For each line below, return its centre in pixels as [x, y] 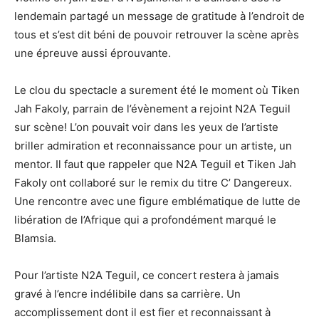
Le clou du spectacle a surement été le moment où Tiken [157, 90]
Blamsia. [35, 239]
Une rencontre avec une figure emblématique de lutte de [157, 202]
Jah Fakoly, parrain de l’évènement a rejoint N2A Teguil [152, 109]
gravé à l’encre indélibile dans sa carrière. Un [127, 294]
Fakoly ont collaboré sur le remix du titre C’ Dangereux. [153, 183]
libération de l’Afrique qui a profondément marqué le [145, 220]
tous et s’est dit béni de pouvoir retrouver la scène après [157, 35]
